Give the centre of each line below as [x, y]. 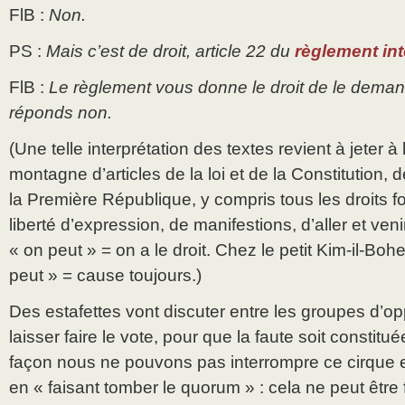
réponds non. [61, 113]
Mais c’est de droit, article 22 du [170, 52]
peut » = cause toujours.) [105, 276]
